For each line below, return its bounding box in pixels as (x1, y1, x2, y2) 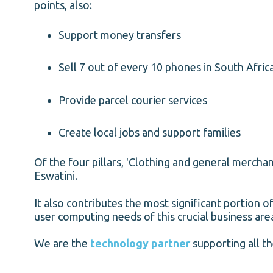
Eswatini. (34, 169, 77, 182)
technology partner (90, 237, 190, 250)
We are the (34, 237, 90, 250)
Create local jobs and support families (58, 126, 241, 138)
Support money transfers (58, 28, 181, 41)
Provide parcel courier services (58, 93, 207, 106)
